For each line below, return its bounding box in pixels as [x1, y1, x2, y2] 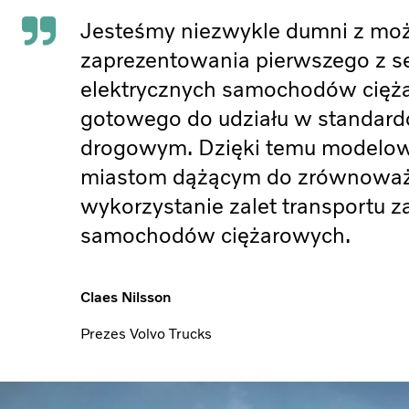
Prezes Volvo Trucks [80, 325, 212, 343]
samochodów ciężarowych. [80, 222, 351, 249]
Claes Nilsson [80, 288, 171, 307]
